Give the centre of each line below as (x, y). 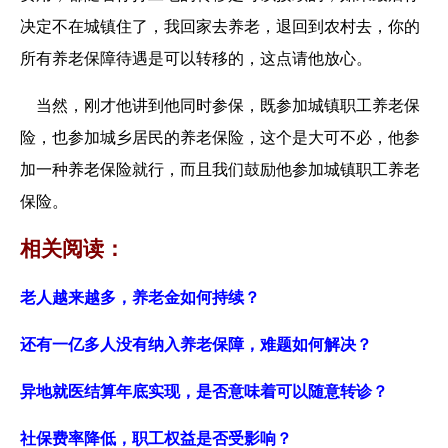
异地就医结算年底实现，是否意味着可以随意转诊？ (204, 392)
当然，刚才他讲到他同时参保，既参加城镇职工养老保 (220, 106)
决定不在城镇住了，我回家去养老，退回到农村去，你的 (220, 27)
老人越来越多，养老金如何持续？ (140, 298)
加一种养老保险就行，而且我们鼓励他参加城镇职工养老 (220, 170)
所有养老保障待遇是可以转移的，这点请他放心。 (196, 59)
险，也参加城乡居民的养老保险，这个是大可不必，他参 (220, 138)
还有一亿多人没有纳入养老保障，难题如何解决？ (196, 345)
